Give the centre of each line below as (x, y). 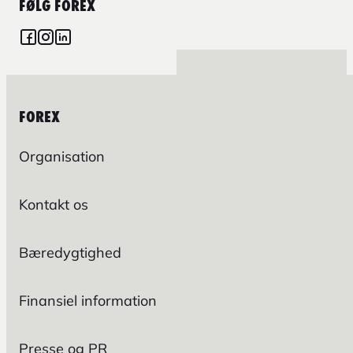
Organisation (62, 157)
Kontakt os (54, 205)
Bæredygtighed (70, 253)
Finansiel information (88, 301)
